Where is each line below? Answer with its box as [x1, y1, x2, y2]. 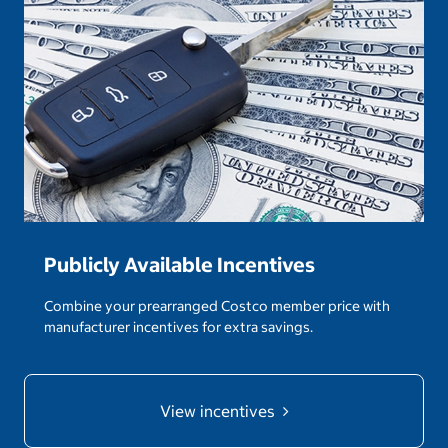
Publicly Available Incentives [44, 252, 315, 278]
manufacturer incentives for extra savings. [44, 318, 313, 337]
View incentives [159, 401, 279, 422]
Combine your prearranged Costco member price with [44, 297, 390, 316]
